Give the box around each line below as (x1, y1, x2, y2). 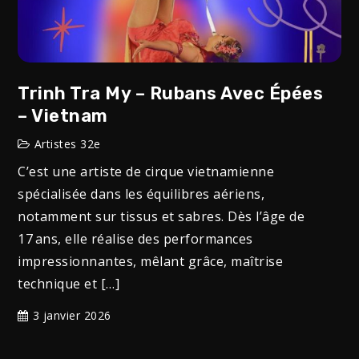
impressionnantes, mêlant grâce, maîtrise (18, 252, 284, 270)
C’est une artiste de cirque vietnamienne (18, 162, 275, 180)
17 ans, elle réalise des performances (18, 229, 253, 248)
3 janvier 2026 (32, 307, 111, 323)
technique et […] (18, 274, 120, 292)
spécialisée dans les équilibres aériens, (18, 184, 265, 203)
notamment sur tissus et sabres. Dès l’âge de (18, 207, 305, 225)
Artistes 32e (34, 135, 101, 151)
